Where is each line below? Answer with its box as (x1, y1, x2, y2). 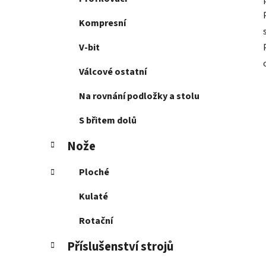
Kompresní (79, 17, 126, 30)
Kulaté (79, 190, 108, 204)
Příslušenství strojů (67, 238, 173, 256)
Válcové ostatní (79, 65, 147, 79)
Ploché (79, 166, 109, 179)
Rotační (79, 214, 113, 228)
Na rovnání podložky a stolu (79, 90, 199, 103)
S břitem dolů (79, 114, 137, 128)
